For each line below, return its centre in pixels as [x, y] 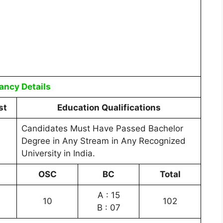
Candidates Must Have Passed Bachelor [102, 128]
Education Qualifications [109, 107]
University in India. [58, 153]
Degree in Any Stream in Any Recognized [103, 141]
